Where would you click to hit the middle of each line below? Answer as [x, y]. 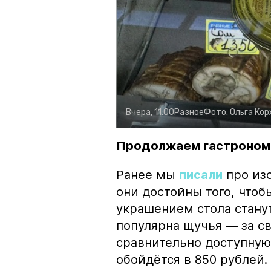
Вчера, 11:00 [150, 112]
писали [201, 175]
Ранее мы [148, 175]
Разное [189, 112]
